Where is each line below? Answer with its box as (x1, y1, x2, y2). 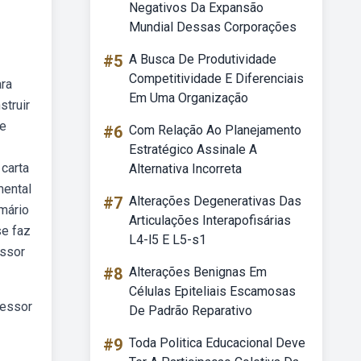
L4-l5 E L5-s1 (129, 232, 206, 247)
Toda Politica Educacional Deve (129, 335, 305, 351)
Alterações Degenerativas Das (129, 193, 301, 209)
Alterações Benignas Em (129, 264, 267, 280)
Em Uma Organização (129, 90, 248, 106)
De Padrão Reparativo (129, 303, 252, 318)
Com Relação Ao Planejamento (129, 122, 301, 138)
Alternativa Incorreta (129, 161, 242, 176)
